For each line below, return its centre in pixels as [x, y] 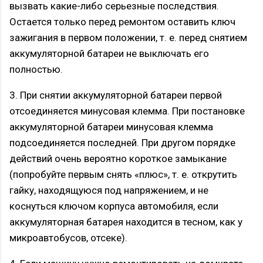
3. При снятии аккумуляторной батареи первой [116, 95]
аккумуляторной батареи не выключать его [109, 54]
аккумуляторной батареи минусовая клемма [111, 127]
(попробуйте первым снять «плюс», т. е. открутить [123, 175]
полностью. [36, 70]
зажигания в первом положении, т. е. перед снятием [128, 38]
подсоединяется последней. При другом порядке [122, 143]
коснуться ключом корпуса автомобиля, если [114, 206]
